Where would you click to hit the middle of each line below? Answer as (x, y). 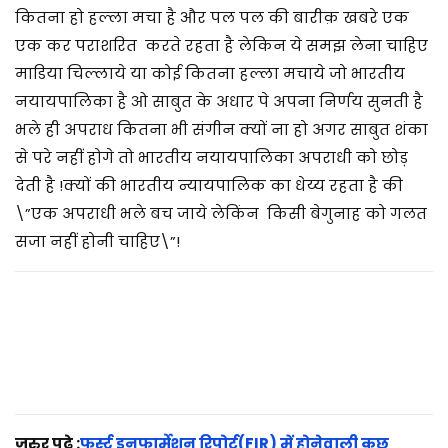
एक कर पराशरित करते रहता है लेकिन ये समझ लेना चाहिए (221, 45)
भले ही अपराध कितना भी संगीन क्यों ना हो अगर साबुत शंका (221, 129)
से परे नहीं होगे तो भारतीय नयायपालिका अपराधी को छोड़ (211, 157)
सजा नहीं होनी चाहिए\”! (97, 241)
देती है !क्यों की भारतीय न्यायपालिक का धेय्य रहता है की (209, 185)
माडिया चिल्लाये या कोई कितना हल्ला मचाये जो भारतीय (210, 73)
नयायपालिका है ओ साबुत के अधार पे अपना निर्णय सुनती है (219, 101)
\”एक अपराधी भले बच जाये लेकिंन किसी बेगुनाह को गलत (221, 213)
